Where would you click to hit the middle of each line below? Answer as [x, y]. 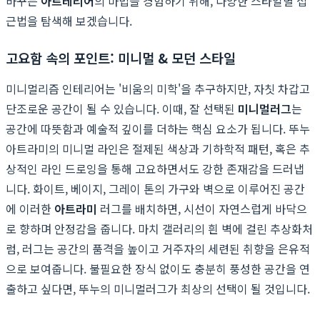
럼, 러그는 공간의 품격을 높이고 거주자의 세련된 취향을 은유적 [158, 248]
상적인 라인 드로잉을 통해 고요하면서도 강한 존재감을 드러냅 [155, 168]
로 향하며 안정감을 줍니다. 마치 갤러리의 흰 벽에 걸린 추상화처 [159, 228]
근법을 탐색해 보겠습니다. [69, 20]
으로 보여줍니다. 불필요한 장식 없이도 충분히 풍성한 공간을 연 [158, 268]
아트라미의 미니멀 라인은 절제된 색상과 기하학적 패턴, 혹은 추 [158, 148]
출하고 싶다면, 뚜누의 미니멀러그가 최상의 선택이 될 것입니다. [158, 288]
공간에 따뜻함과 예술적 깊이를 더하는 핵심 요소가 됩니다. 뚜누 [158, 128]
